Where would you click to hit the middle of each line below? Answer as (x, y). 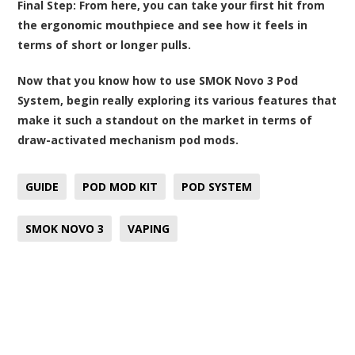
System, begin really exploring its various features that (177, 100)
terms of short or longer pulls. (105, 44)
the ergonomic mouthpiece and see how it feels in (163, 25)
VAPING (149, 228)
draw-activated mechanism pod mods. (128, 139)
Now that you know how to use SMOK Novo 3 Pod (158, 80)
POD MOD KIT (120, 186)
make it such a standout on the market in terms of (165, 120)
